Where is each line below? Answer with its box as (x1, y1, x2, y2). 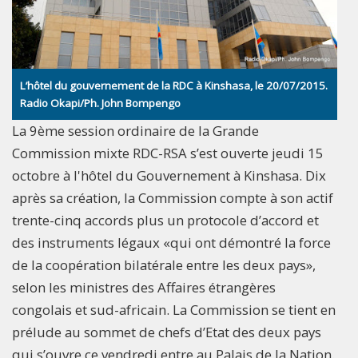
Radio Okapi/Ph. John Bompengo (20, 95, 181, 110)
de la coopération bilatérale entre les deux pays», (12, 255, 316, 274)
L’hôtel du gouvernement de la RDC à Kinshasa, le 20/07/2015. (20, 78, 328, 93)
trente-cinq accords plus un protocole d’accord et (12, 210, 319, 229)
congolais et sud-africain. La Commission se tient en (12, 300, 336, 319)
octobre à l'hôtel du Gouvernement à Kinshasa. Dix (12, 165, 326, 185)
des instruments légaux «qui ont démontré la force (12, 233, 331, 252)
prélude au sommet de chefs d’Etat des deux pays (12, 322, 321, 341)
